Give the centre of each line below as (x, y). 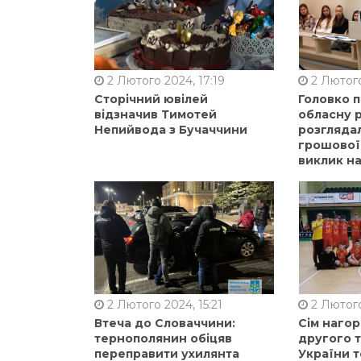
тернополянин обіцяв (163, 338)
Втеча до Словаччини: (165, 323)
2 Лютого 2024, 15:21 (163, 304)
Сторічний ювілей (151, 99)
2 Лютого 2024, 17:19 (164, 80)
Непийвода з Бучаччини (171, 129)
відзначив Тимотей (156, 114)
